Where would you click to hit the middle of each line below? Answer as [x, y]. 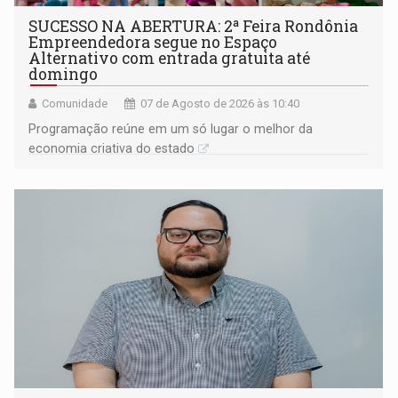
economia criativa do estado [112, 148]
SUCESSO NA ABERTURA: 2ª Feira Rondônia [194, 26]
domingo [64, 74]
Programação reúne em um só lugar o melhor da [171, 128]
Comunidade [75, 103]
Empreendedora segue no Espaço [153, 42]
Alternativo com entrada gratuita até [170, 58]
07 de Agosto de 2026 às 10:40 [220, 103]
